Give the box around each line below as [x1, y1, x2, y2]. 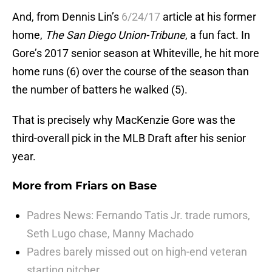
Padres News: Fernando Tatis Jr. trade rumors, [27, 209, 250, 222]
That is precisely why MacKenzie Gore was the [12, 114, 236, 127]
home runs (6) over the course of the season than [12, 65, 249, 78]
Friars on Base [75, 179, 157, 193]
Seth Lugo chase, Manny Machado [27, 227, 194, 240]
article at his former [160, 10, 256, 24]
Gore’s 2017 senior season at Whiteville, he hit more [12, 47, 259, 60]
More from [12, 179, 75, 193]
